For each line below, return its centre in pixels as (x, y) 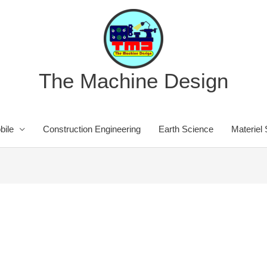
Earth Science (186, 129)
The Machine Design (133, 81)
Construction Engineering (91, 129)
